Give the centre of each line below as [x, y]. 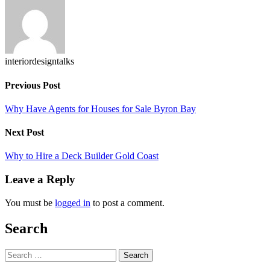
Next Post [24, 133]
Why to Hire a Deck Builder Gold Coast [82, 156]
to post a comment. [127, 202]
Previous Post [33, 85]
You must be [30, 202]
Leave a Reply [40, 180]
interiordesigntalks [39, 61]
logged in [73, 202]
